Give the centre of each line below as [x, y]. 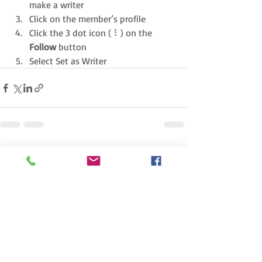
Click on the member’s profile [87, 19]
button [71, 47]
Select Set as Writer [68, 61]
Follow [43, 47]
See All [176, 154]
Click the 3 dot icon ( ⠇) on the [92, 33]
